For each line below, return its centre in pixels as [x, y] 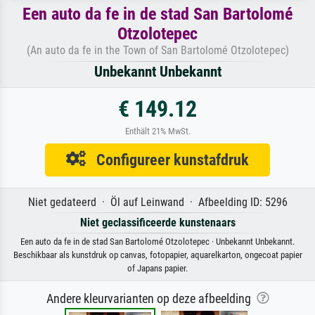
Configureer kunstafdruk [167, 159]
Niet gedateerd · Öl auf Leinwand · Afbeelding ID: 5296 [157, 202]
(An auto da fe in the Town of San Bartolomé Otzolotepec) [157, 50]
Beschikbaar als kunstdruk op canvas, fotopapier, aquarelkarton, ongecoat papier [157, 255]
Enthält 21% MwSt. [157, 131]
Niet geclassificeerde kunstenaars [157, 222]
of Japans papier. [157, 268]
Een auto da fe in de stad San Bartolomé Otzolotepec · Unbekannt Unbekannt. [157, 241]
